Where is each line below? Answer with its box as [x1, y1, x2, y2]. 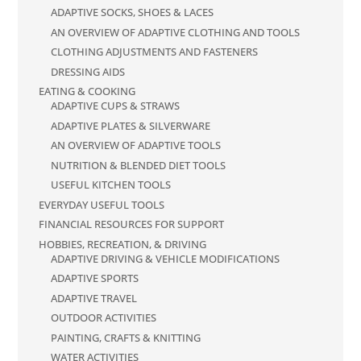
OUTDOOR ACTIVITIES [51, 310, 157, 326]
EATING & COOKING [39, 84, 136, 99]
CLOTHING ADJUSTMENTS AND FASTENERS [51, 44, 259, 60]
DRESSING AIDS [51, 64, 126, 79]
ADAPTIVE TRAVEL [51, 290, 138, 305]
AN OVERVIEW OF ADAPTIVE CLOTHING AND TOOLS [51, 24, 301, 39]
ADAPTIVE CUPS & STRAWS [51, 98, 180, 114]
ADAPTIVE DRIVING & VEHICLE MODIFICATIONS [51, 251, 280, 266]
